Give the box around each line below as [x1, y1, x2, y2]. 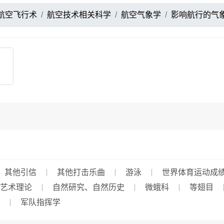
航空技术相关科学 [47, 10, 111, 19]
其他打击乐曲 [57, 168, 105, 176]
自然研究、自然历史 [52, 183, 124, 191]
